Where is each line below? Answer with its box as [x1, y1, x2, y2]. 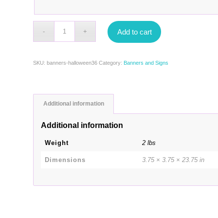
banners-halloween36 [47, 60, 98, 66]
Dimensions [45, 156, 86, 164]
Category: [99, 60, 124, 66]
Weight [45, 139, 69, 147]
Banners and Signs [124, 60, 169, 66]
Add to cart [117, 28, 152, 36]
